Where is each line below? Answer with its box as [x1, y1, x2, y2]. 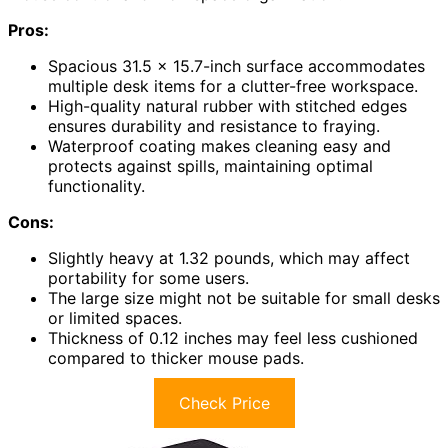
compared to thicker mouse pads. [48, 348, 304, 369]
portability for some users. [48, 268, 249, 289]
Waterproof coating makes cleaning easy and [48, 136, 391, 157]
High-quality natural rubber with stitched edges [48, 96, 407, 117]
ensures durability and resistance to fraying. [48, 116, 380, 137]
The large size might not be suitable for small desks [48, 288, 440, 309]
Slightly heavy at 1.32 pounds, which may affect [48, 248, 410, 269]
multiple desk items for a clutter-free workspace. [48, 76, 418, 97]
